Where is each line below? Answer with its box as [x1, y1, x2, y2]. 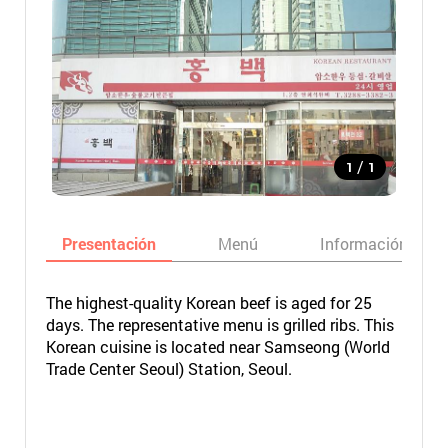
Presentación [61, 233, 156, 254]
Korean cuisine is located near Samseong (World [45, 336, 390, 357]
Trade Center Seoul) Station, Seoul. [45, 358, 292, 379]
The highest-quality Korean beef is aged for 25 [45, 292, 372, 313]
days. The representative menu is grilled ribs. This [45, 314, 394, 335]
